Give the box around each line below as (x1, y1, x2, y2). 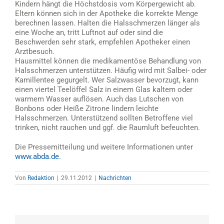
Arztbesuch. (15, 46, 54, 56)
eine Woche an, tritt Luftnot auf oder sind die (15, 27, 163, 37)
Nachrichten (98, 174, 131, 181)
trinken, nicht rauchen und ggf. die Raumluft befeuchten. (15, 122, 200, 132)
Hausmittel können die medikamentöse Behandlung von (15, 56, 201, 65)
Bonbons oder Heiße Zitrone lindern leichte (15, 103, 158, 113)
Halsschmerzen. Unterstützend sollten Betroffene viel (15, 113, 193, 122)
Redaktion (27, 174, 54, 181)
